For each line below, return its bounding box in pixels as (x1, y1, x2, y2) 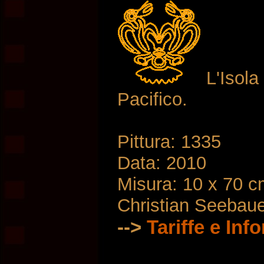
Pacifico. (117, 89, 187, 110)
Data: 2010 (117, 153, 206, 174)
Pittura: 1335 (117, 131, 221, 153)
